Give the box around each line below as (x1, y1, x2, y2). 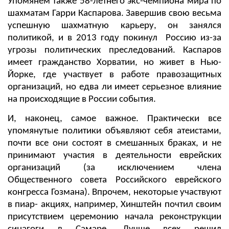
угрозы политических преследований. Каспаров (8, 45, 221, 55)
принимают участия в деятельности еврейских (8, 150, 221, 161)
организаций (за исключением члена (8, 163, 221, 173)
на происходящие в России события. (8, 94, 156, 104)
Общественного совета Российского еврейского (8, 175, 221, 185)
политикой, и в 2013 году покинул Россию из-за (8, 33, 221, 43)
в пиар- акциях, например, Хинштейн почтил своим (8, 199, 221, 210)
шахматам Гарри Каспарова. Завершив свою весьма (8, 8, 221, 18)
